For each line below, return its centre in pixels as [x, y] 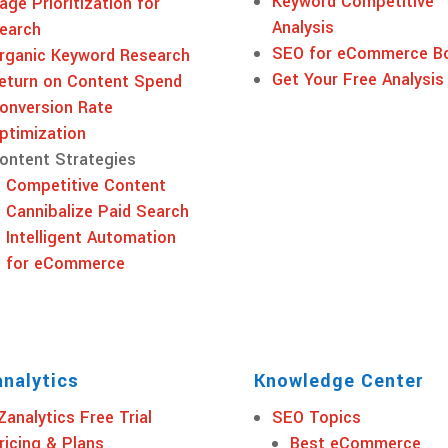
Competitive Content [85, 185]
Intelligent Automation [90, 237]
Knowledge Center [338, 380]
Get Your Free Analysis [357, 79]
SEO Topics [316, 417]
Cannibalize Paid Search [97, 211]
